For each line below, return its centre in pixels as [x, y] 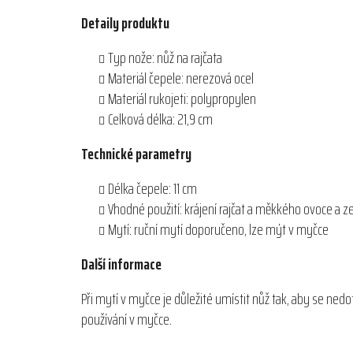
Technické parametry [136, 154]
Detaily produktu [125, 23]
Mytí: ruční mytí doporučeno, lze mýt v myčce [218, 230]
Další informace [121, 264]
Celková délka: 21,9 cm [160, 119]
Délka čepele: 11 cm [152, 189]
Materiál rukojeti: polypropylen [182, 99]
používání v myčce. [126, 320]
